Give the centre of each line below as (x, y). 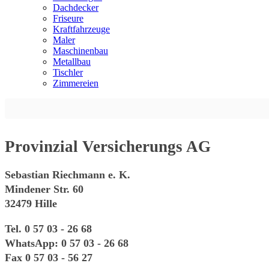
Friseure (68, 18)
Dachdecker (76, 7)
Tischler (68, 72)
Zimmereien (76, 83)
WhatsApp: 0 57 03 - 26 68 (67, 243)
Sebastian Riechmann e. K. (68, 174)
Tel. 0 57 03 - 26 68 (48, 228)
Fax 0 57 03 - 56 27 (49, 257)
